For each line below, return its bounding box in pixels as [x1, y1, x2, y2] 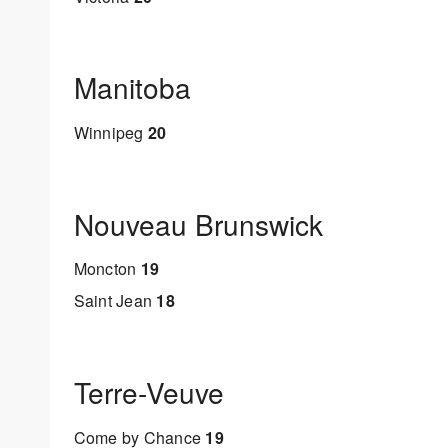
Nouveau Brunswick [73, 203, 323, 244]
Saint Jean [73, 289, 157, 313]
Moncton [73, 257, 141, 281]
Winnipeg [73, 121, 148, 145]
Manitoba [73, 67, 191, 108]
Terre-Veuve [73, 371, 224, 412]
